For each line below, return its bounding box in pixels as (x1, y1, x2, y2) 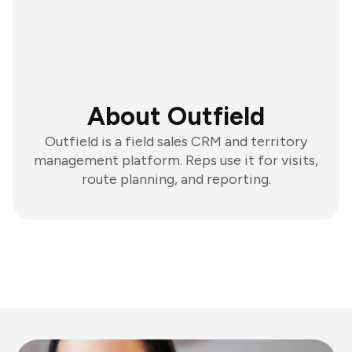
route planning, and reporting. (81, 170, 271, 188)
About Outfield (87, 101, 265, 131)
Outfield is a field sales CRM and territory (45, 133, 307, 150)
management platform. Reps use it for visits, (34, 152, 318, 169)
